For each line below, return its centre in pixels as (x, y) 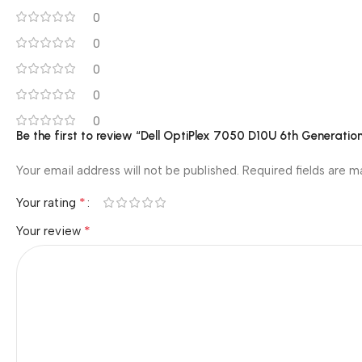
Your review (50, 231)
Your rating (48, 202)
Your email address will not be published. (128, 170)
